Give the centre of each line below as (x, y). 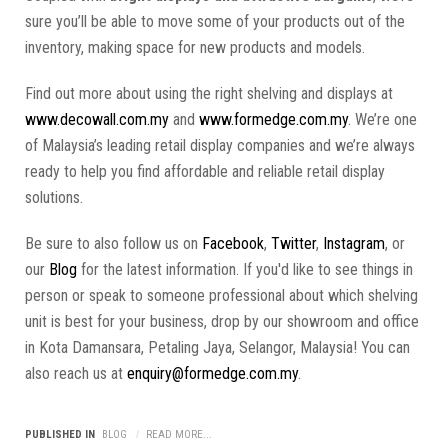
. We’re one (382, 119)
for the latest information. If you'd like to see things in (245, 269)
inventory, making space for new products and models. (197, 47)
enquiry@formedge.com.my (212, 373)
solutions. (56, 197)
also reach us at (76, 373)
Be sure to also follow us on (113, 243)
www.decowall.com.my (97, 119)
